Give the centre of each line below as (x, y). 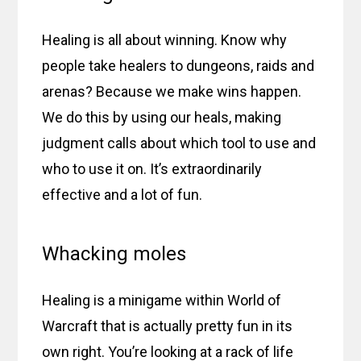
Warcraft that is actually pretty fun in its (168, 326)
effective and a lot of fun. (122, 194)
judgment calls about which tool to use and (179, 143)
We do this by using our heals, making (162, 117)
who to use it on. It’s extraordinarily (152, 168)
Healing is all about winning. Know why (165, 39)
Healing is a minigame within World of (162, 300)
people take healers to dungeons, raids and (178, 65)
